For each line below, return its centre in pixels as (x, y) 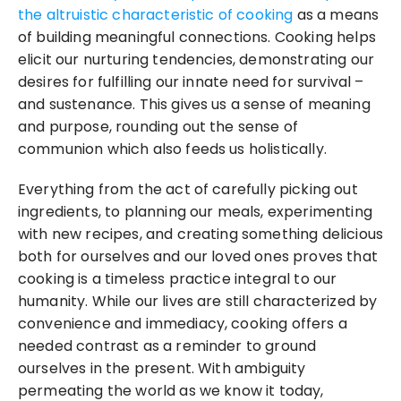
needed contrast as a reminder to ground (167, 346)
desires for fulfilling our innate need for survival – (191, 82)
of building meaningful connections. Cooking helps (197, 37)
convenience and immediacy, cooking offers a (183, 324)
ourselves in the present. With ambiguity (162, 368)
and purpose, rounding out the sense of (158, 127)
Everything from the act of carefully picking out (188, 189)
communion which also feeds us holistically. (172, 149)
